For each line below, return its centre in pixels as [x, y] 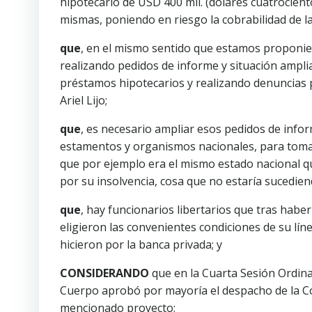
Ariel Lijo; [84, 100]
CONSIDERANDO [104, 273]
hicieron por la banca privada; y [141, 244]
